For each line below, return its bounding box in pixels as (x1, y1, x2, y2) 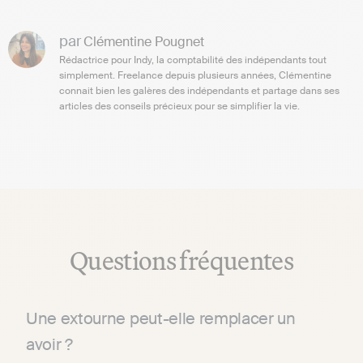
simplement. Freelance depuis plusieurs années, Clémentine (59, 68, 331, 82)
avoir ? (26, 333, 73, 355)
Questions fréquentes (69, 243, 294, 276)
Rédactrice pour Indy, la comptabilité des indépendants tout (59, 53, 327, 66)
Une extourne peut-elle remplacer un (26, 307, 296, 329)
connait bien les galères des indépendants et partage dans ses (59, 83, 340, 97)
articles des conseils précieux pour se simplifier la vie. (59, 99, 300, 113)
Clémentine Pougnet (83, 32, 204, 50)
